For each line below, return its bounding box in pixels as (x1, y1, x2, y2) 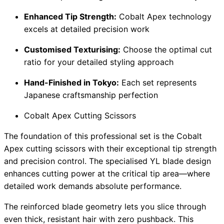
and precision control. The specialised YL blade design (4, 156, 211, 166)
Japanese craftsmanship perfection (24, 90, 158, 100)
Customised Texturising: (24, 44, 120, 55)
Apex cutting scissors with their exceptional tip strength (4, 143, 216, 154)
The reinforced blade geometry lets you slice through (4, 201, 206, 212)
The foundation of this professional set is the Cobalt (4, 131, 202, 141)
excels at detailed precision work (24, 24, 149, 34)
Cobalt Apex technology (116, 11, 211, 22)
